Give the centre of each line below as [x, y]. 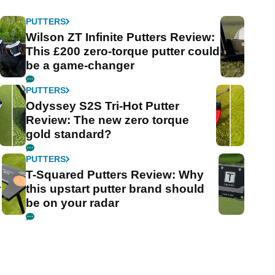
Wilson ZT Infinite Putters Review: [121, 37]
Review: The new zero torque [108, 120]
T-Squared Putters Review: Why [115, 175]
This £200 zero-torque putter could [123, 52]
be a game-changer [80, 66]
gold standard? [69, 134]
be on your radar [73, 203]
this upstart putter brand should [115, 189]
